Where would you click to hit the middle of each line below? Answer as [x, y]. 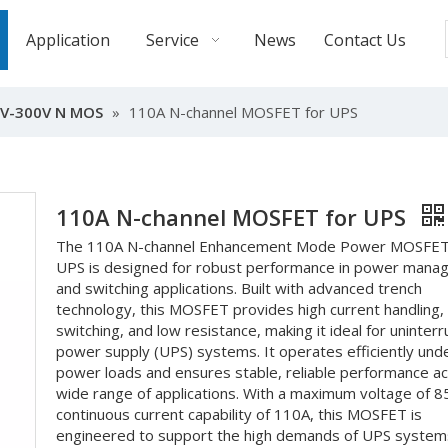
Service [173, 40]
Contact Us [364, 40]
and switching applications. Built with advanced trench [239, 288]
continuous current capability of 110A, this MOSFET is [239, 414]
